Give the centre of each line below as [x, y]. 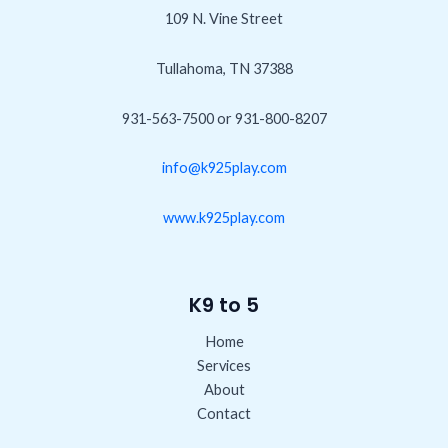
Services [224, 366]
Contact [224, 414]
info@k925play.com [224, 168]
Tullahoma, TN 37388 [224, 68]
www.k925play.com [224, 217]
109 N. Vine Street [224, 19]
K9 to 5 [224, 305]
